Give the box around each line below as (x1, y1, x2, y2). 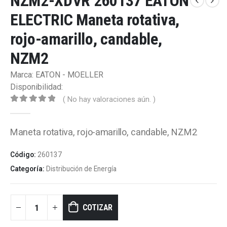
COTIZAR (82, 203, 113, 213)
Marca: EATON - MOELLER (10, 70, 103, 80)
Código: (10, 150, 37, 159)
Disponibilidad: (10, 82, 63, 92)
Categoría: (10, 165, 46, 173)
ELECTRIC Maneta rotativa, (10, 10, 179, 30)
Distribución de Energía (46, 165, 117, 173)
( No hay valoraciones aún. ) (62, 95, 156, 104)
